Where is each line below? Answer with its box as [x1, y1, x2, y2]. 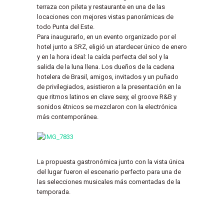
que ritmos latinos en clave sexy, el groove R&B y [37, 93, 176, 100]
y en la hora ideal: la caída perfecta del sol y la [37, 53, 168, 60]
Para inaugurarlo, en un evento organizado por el [37, 33, 176, 40]
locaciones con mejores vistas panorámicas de [37, 13, 173, 20]
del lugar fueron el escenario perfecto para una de [37, 168, 181, 175]
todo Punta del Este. [37, 23, 94, 30]
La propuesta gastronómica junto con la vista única [37, 158, 184, 165]
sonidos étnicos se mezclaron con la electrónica [37, 103, 177, 110]
